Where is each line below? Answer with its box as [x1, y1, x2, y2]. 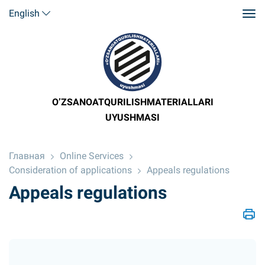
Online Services [60, 150, 124, 161]
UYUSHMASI [105, 112, 160, 123]
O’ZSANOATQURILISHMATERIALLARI [51, 96, 214, 108]
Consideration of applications [9, 164, 132, 176]
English [9, 7, 40, 19]
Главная [9, 150, 45, 161]
